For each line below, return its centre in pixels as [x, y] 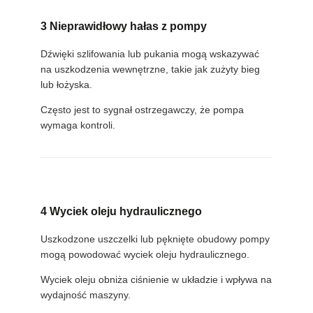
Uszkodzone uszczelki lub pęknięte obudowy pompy [155, 239]
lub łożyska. [66, 84]
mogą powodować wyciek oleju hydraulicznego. [145, 255]
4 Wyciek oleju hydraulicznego [121, 212]
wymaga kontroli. [78, 125]
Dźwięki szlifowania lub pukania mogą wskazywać [150, 53]
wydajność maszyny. [85, 295]
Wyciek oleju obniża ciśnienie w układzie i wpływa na [156, 280]
